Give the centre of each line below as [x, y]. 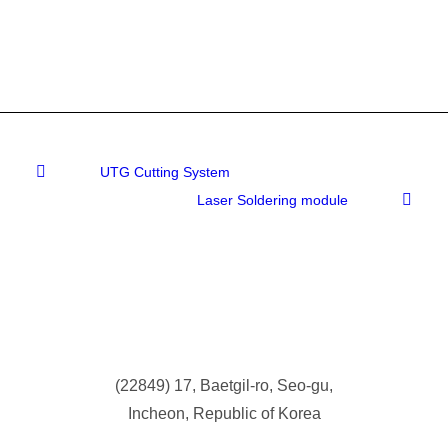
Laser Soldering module [272, 200]
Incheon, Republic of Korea [224, 413]
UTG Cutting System [165, 172]
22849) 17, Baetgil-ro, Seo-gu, [226, 385]
